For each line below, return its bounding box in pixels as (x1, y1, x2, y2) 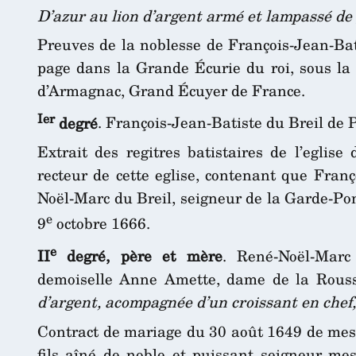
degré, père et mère (56, 244, 222, 268)
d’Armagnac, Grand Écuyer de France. (37, 79, 305, 103)
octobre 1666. (52, 211, 150, 235)
